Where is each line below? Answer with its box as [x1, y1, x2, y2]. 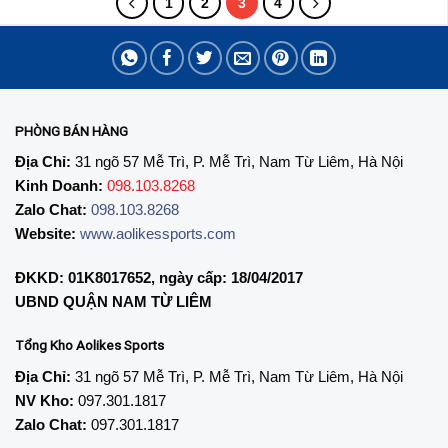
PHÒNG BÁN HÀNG [15, 122, 128, 139]
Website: [15, 225, 76, 243]
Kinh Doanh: [15, 177, 103, 195]
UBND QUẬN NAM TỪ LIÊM [15, 292, 212, 310]
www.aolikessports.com [80, 225, 236, 243]
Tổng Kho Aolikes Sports [15, 337, 164, 354]
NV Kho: [15, 391, 74, 409]
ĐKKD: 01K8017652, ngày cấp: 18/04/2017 [15, 268, 303, 286]
